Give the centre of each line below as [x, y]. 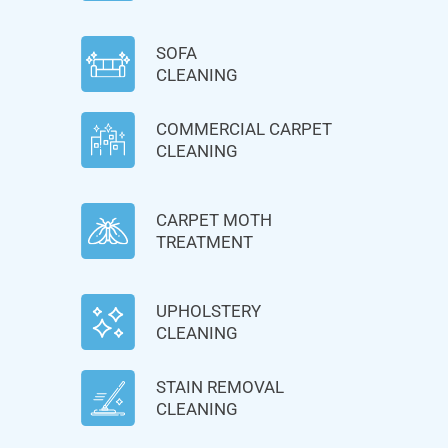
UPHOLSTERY [208, 311]
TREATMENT [204, 242]
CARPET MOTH [214, 220]
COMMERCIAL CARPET [244, 129]
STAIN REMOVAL [220, 387]
